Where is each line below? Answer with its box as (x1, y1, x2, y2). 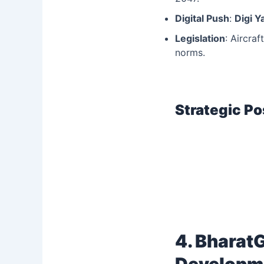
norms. (175, 46, 205, 58)
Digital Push (175, 12, 229, 24)
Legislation (175, 32, 225, 44)
